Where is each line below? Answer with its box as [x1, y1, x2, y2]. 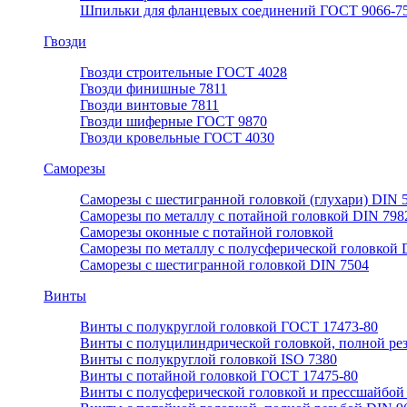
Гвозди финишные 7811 [80, 81, 227, 97]
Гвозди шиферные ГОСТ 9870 [80, 114, 267, 130]
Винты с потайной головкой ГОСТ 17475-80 [80, 368, 358, 384]
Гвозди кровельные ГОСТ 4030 [80, 130, 274, 146]
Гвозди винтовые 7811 [80, 97, 219, 114]
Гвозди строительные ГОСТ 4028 [80, 65, 287, 81]
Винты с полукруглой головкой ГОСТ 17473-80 [80, 319, 378, 335]
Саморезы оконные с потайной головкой [80, 224, 333, 241]
